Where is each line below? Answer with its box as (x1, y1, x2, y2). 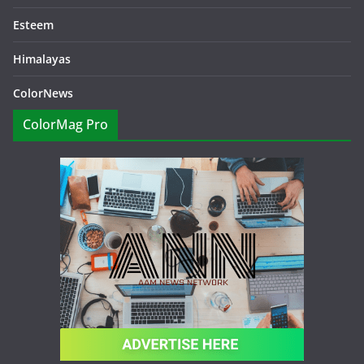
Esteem (13, 17, 54, 32)
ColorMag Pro (23, 115, 108, 133)
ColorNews (13, 85, 73, 101)
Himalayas (13, 51, 71, 67)
